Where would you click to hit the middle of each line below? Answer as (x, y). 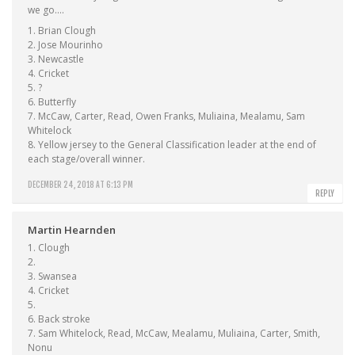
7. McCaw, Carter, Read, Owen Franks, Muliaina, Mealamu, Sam (166, 116)
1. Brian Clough (62, 31)
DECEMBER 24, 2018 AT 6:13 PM (80, 185)
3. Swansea (52, 276)
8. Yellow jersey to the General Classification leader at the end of (172, 145)
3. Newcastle (56, 59)
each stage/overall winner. (86, 159)
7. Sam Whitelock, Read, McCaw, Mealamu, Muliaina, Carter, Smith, (174, 333)
